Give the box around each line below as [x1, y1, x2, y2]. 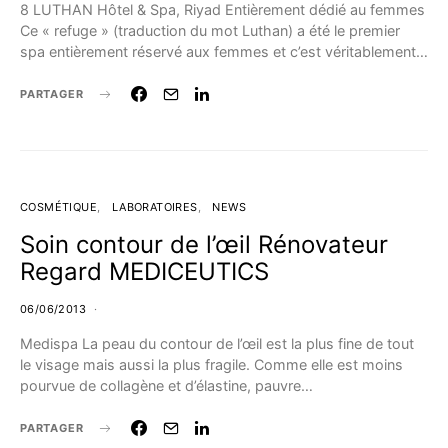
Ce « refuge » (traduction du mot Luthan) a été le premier [20, 22, 400, 39]
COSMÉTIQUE [20, 200, 98, 214]
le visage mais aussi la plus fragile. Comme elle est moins [20, 356, 403, 373]
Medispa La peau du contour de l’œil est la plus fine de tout [20, 335, 414, 352]
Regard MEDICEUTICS [20, 257, 269, 286]
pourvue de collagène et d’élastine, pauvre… [20, 377, 313, 394]
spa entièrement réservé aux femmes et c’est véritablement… [20, 43, 428, 60]
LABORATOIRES [111, 200, 198, 214]
